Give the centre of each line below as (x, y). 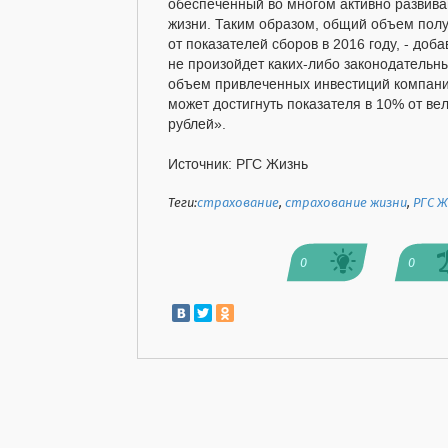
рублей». (201, 125)
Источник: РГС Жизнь (238, 165)
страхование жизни (346, 204)
